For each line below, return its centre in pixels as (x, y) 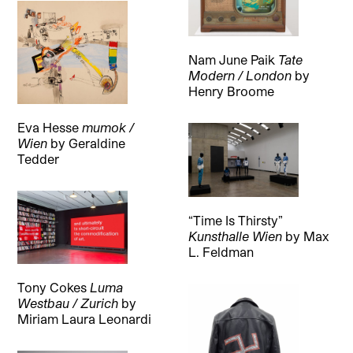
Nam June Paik (233, 60)
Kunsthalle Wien (235, 236)
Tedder (39, 158)
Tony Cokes (54, 287)
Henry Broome (231, 91)
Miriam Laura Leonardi (85, 318)
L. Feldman (221, 251)
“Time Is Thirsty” (235, 220)
